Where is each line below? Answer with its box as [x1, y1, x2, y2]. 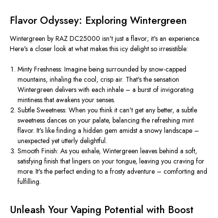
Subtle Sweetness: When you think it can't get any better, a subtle [18, 105, 198, 115]
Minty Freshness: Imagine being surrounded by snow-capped [18, 64, 187, 74]
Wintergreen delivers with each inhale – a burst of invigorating [18, 85, 194, 95]
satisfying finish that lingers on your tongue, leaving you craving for [18, 156, 205, 166]
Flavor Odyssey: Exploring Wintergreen [10, 13, 187, 28]
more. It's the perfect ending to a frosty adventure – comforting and [18, 166, 208, 177]
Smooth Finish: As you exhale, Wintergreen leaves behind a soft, [18, 146, 198, 156]
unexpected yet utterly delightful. [18, 136, 108, 146]
